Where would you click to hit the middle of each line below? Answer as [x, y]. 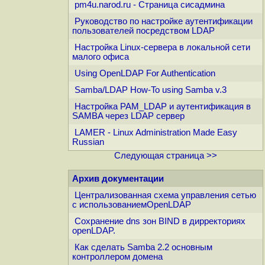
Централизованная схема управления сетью [165, 195]
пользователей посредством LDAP [143, 31]
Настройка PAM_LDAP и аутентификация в [163, 106]
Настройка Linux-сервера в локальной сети [162, 47]
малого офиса [101, 57]
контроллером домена [117, 257]
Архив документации [118, 179]
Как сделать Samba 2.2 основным [143, 247]
